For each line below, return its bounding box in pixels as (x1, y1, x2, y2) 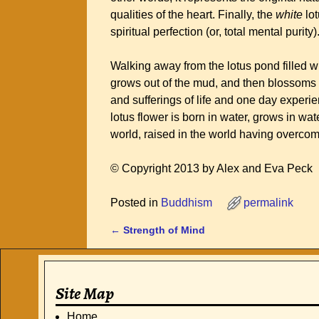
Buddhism (161, 197, 212, 209)
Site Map (55, 282, 114, 305)
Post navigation (110, 234, 224, 253)
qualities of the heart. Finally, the (110, 9, 276, 21)
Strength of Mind (120, 224, 205, 236)
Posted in (110, 197, 158, 209)
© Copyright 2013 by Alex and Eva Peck (110, 162, 313, 174)
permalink (244, 197, 293, 209)
